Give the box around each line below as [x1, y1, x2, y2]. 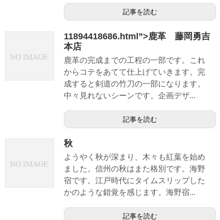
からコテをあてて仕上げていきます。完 [64, 67, 205, 76]
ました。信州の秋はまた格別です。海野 [64, 164, 205, 173]
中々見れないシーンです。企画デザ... [64, 91, 195, 100]
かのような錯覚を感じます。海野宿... [64, 188, 195, 196]
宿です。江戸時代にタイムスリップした [64, 176, 205, 185]
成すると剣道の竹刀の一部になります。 [64, 79, 205, 88]
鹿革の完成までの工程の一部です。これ [64, 55, 205, 64]
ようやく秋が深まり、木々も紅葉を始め [64, 152, 205, 161]
